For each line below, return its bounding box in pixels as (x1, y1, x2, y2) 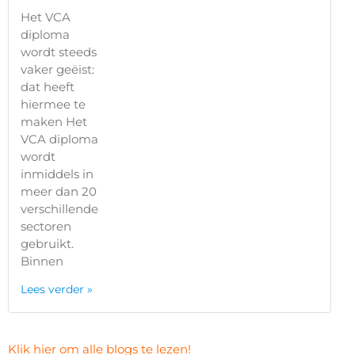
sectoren (21, 219, 71, 235)
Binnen (21, 254, 63, 269)
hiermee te (21, 97, 86, 113)
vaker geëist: (21, 62, 94, 78)
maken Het (21, 114, 87, 130)
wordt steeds (21, 44, 97, 60)
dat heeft (21, 79, 74, 95)
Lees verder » (21, 282, 93, 297)
